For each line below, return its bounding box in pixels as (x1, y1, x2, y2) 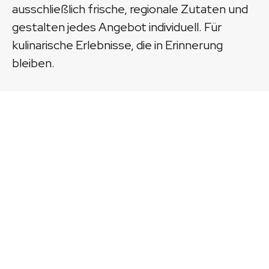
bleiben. (12, 55, 55, 71)
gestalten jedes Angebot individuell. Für (12, 19, 222, 35)
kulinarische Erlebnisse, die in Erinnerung (12, 37, 223, 53)
